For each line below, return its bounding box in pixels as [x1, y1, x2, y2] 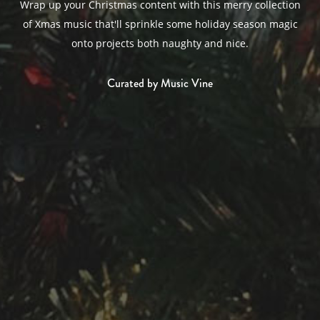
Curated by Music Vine [107, 74, 213, 91]
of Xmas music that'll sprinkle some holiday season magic [22, 17, 298, 31]
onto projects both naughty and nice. [71, 36, 249, 50]
